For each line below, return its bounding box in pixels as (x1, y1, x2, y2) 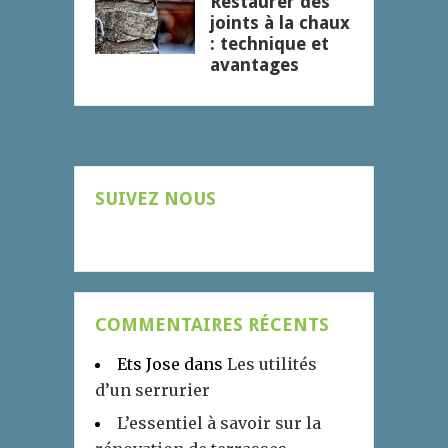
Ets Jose (117, 354, 180, 375)
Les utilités (227, 354, 317, 375)
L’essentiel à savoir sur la (117, 413, 321, 434)
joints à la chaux (210, 12, 350, 34)
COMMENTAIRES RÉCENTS (95, 314, 329, 336)
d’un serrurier (95, 380, 210, 401)
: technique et (210, 33, 329, 55)
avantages (210, 54, 299, 76)
